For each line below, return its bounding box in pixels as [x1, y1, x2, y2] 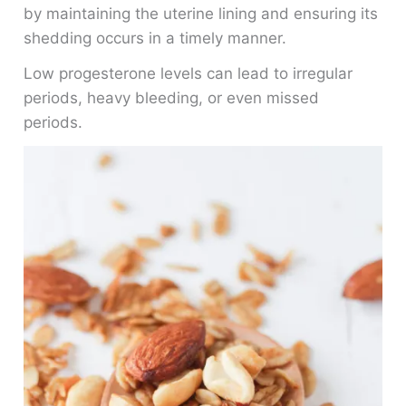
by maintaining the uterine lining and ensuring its [24, 5, 379, 24]
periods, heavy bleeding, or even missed [24, 89, 320, 108]
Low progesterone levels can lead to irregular [24, 64, 353, 83]
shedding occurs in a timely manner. [24, 29, 287, 48]
